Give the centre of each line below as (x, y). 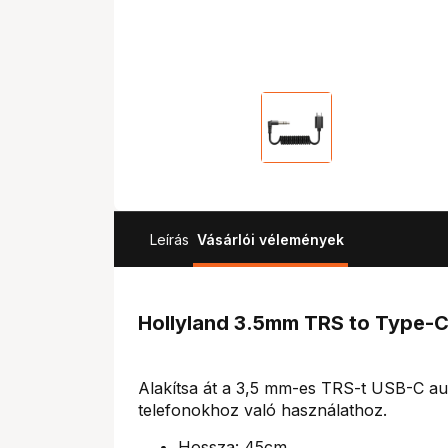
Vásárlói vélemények (270, 239)
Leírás (169, 239)
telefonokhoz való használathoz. (262, 410)
